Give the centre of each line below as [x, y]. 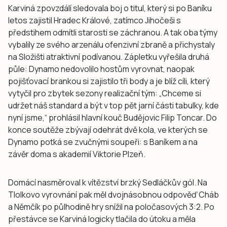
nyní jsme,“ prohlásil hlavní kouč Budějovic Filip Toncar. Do [112, 118]
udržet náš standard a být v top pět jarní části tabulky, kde [113, 106]
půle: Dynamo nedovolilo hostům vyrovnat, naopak [101, 69]
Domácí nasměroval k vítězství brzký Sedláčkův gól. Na [108, 183]
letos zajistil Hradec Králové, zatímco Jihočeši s [94, 21]
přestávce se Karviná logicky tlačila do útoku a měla [102, 219]
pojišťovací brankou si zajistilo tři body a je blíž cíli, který [109, 81]
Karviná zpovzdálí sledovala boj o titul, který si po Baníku [110, 8]
